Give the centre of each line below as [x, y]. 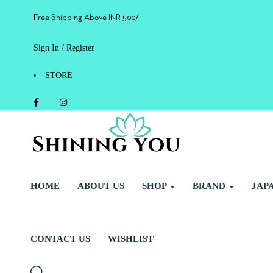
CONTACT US [60, 239]
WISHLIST [131, 239]
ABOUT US [101, 186]
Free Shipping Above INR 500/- [87, 18]
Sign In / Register [64, 48]
